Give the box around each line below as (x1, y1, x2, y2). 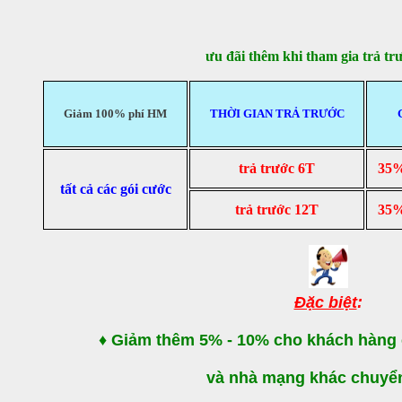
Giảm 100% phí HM (64, 106, 167, 120)
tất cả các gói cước (59, 180, 171, 197)
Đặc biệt (293, 293, 357, 311)
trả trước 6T (239, 160, 315, 176)
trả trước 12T (235, 201, 319, 217)
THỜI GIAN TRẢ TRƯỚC (209, 106, 345, 120)
